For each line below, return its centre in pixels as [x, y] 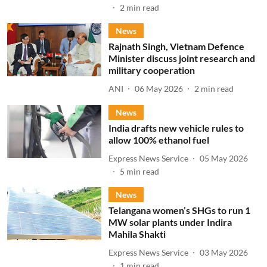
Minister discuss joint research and [181, 58]
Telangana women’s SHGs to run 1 [179, 210]
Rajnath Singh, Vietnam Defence [176, 46]
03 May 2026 [223, 252]
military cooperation [151, 70]
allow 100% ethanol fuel [159, 140]
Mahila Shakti [137, 234]
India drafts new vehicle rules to [176, 128]
